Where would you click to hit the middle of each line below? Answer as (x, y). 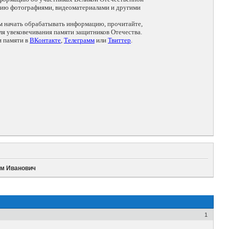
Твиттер (119, 40)
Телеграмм (79, 40)
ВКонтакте (45, 40)
